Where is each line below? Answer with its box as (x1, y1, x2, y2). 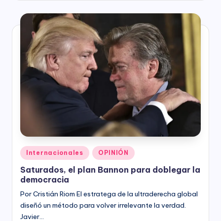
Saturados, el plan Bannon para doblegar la (20, 165, 200, 175)
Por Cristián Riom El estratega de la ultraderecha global (20, 189, 198, 199)
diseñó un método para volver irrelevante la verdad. (20, 201, 186, 210)
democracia (20, 175, 69, 185)
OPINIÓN (98, 149, 129, 157)
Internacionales (26, 149, 83, 157)
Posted (20, 147, 42, 155)
